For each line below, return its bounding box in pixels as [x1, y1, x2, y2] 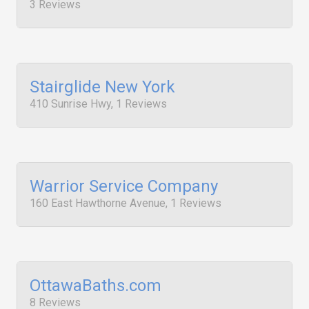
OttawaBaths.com [30, 276, 161, 295]
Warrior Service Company [30, 177, 218, 196]
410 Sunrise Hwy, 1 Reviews [30, 97, 167, 110]
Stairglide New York [30, 77, 175, 97]
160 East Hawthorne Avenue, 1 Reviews [30, 197, 221, 210]
